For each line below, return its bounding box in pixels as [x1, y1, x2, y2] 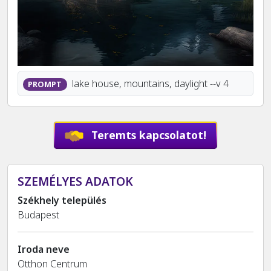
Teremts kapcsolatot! [88, 127, 207, 142]
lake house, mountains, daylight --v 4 [69, 77, 229, 91]
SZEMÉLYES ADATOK [18, 173, 133, 190]
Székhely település [18, 194, 106, 207]
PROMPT [28, 79, 62, 90]
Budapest [18, 208, 59, 222]
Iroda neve [18, 243, 70, 256]
